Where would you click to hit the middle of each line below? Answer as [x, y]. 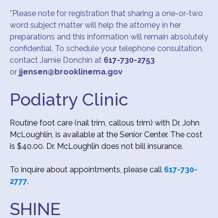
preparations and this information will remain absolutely [109, 36]
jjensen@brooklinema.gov [71, 72]
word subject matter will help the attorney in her [95, 25]
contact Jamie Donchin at [57, 60]
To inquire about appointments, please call [87, 169]
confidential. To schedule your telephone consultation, [107, 48]
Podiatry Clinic [69, 99]
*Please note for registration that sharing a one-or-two [106, 13]
